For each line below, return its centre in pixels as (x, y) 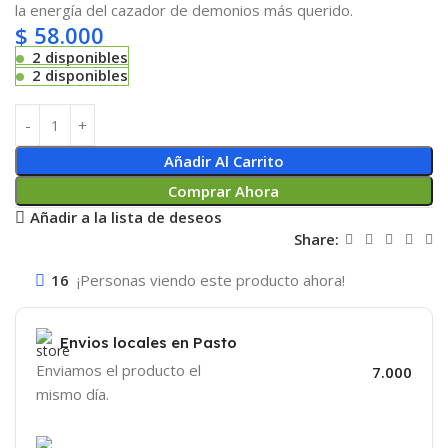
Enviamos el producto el (118, 369)
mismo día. (72, 393)
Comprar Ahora (224, 191)
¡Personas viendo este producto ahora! (211, 279)
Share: (316, 239)
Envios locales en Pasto (148, 342)
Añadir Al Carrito (223, 161)
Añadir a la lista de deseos (125, 217)
